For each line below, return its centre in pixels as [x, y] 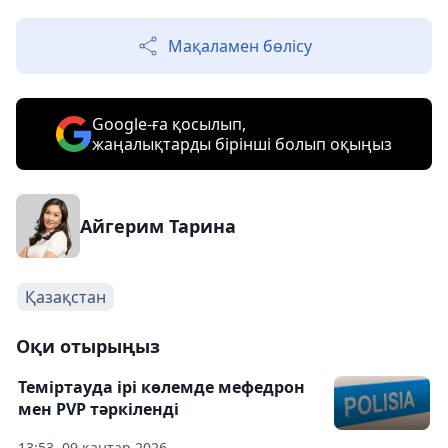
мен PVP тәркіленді [98, 409]
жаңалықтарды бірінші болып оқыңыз [242, 144]
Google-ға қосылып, [169, 124]
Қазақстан [65, 297]
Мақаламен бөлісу [240, 46]
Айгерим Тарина [158, 226]
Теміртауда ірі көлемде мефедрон [161, 387]
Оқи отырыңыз [88, 346]
